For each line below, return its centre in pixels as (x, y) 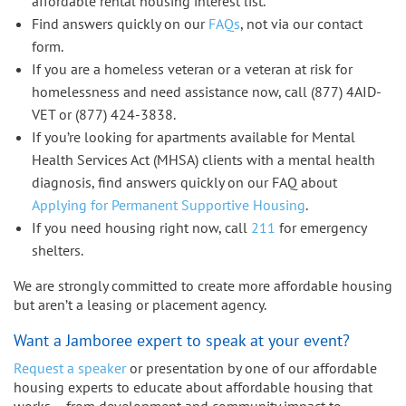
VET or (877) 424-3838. (104, 114)
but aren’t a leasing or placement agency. (140, 304)
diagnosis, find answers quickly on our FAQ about (184, 182)
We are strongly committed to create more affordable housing (203, 285)
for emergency (321, 227)
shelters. (58, 250)
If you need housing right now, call (141, 227)
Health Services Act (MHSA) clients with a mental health (203, 159)
